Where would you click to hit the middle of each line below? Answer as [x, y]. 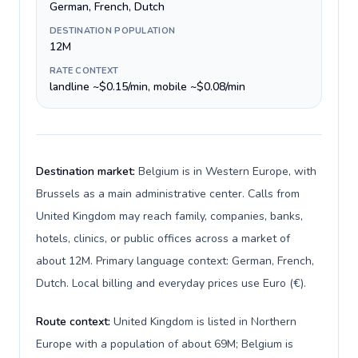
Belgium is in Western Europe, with [227, 171]
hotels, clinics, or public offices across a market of [163, 239]
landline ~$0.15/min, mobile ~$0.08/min [147, 87]
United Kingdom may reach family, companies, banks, [169, 216]
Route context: [75, 322]
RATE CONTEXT [84, 71]
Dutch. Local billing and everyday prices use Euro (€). [171, 283]
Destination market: [87, 171]
